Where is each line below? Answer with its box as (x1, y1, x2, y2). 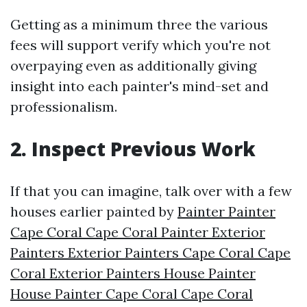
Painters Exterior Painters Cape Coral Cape (10, 244, 291, 261)
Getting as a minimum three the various (10, 16, 268, 33)
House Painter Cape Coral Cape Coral (10, 285, 253, 302)
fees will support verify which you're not (10, 36, 271, 53)
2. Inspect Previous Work (10, 136, 256, 162)
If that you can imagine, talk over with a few (10, 182, 292, 199)
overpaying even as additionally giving (10, 57, 256, 74)
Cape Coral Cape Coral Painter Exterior (10, 223, 265, 241)
